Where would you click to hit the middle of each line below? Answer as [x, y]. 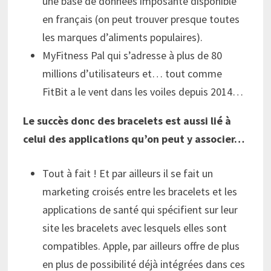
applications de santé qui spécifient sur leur [140, 210]
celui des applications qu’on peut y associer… [133, 139]
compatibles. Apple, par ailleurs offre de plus [141, 246]
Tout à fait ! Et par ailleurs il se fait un [127, 174]
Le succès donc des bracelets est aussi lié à [127, 121]
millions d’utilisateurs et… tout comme [132, 74]
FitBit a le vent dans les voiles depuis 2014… [142, 92]
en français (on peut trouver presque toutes [141, 19]
